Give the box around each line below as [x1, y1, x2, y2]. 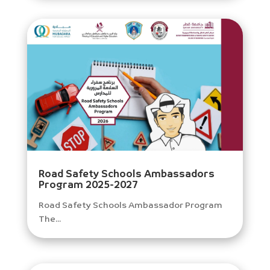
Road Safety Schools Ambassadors [38, 170, 215, 180]
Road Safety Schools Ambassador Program [38, 201, 222, 210]
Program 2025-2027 [38, 181, 138, 191]
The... [38, 215, 61, 224]
